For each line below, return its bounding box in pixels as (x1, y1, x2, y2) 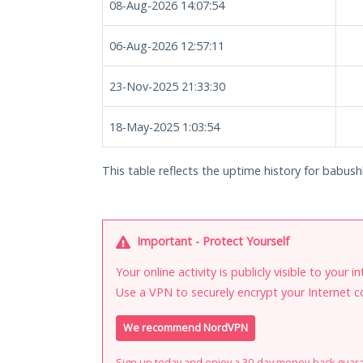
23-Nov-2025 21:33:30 (109, 79, 225, 94)
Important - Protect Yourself (134, 233, 289, 249)
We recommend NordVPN (123, 321, 248, 335)
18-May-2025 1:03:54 (109, 119, 220, 135)
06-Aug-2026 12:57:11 (109, 38, 224, 53)
